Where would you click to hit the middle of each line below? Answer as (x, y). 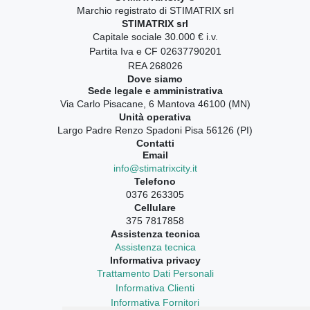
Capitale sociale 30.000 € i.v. (155, 37)
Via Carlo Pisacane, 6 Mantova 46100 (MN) (155, 104)
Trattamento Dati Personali (155, 274)
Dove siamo (155, 79)
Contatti (155, 144)
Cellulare (155, 208)
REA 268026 (155, 66)
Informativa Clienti (155, 288)
